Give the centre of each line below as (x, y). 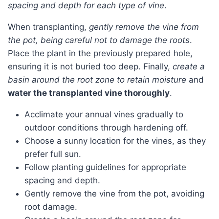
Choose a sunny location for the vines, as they (115, 141)
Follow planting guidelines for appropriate (105, 167)
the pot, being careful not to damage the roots (99, 40)
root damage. (51, 207)
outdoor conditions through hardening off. (106, 128)
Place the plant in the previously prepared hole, (100, 54)
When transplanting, (52, 27)
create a (189, 67)
